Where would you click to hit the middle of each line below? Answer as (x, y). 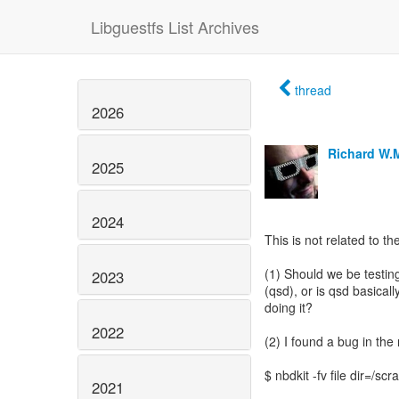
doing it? (289, 307)
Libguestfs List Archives (175, 27)
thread (313, 90)
